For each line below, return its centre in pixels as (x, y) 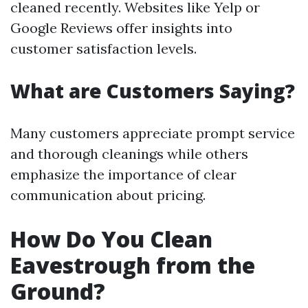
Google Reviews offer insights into (121, 28)
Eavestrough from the (133, 265)
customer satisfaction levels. (103, 48)
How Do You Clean (111, 239)
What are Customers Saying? (153, 91)
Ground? (58, 291)
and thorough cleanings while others (129, 154)
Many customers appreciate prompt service (153, 133)
